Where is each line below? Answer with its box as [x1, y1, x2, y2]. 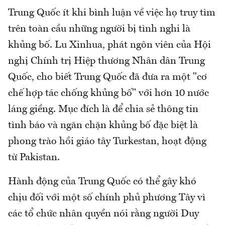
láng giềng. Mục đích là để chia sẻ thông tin [8, 104, 198, 115]
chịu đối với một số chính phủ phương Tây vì [8, 192, 205, 203]
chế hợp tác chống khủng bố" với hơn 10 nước [8, 88, 209, 98]
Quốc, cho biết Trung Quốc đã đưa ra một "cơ [8, 72, 207, 82]
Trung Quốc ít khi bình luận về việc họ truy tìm [8, 8, 215, 18]
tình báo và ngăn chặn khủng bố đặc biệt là [8, 120, 198, 131]
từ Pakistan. [8, 152, 60, 163]
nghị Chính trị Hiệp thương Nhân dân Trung [8, 56, 205, 66]
